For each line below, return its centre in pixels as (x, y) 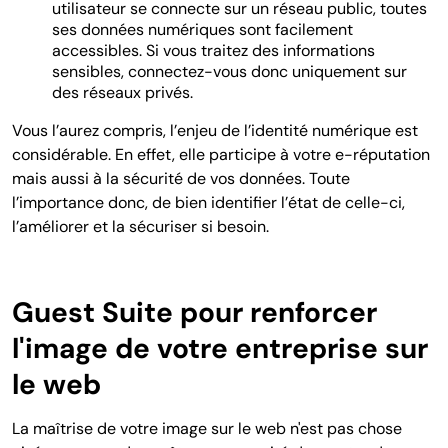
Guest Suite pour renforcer (194, 312)
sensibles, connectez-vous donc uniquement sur (229, 71)
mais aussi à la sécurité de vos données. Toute (181, 178)
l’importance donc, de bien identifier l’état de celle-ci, (208, 202)
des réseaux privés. (122, 92)
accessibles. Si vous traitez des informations (213, 50)
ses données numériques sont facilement (202, 29)
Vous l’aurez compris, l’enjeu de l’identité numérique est (215, 130)
